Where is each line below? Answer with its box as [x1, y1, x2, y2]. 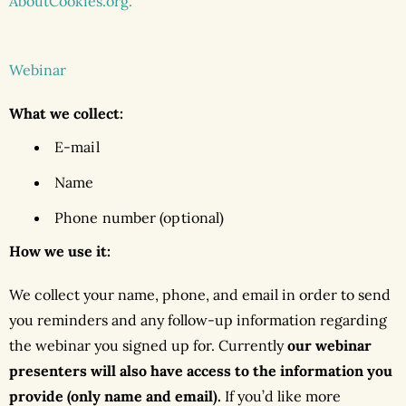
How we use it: [9, 242, 111, 261]
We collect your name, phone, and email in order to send [9, 285, 391, 304]
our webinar [287, 336, 372, 355]
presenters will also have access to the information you [9, 362, 392, 381]
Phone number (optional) [54, 208, 225, 227]
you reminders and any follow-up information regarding [9, 311, 387, 330]
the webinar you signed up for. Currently [9, 336, 287, 355]
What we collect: [9, 104, 123, 123]
